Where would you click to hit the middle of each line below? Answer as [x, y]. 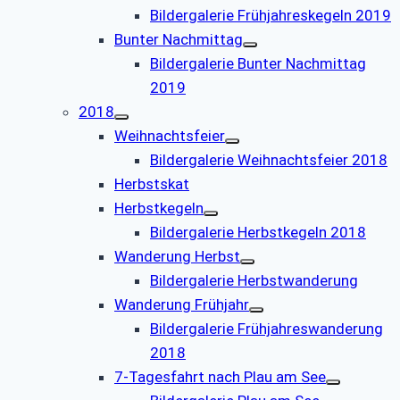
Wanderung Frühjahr [182, 304]
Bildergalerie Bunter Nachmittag [258, 63]
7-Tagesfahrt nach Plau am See [220, 376]
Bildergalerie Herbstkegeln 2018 [258, 232]
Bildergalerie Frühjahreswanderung [267, 328]
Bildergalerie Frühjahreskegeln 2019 [271, 15]
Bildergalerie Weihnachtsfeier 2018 [269, 159]
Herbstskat [152, 183]
